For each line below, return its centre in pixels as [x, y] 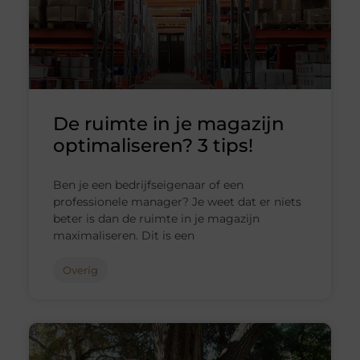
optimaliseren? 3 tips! [153, 145]
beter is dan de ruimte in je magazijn [156, 218]
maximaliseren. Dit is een [123, 235]
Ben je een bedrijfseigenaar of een [148, 184]
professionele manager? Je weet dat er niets [177, 201]
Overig [80, 270]
